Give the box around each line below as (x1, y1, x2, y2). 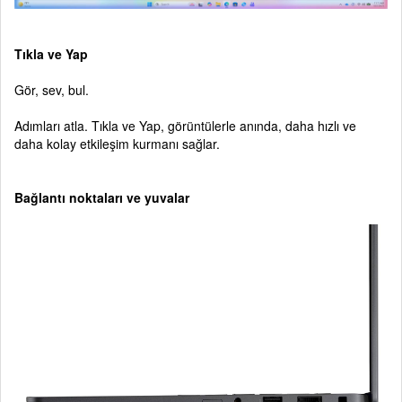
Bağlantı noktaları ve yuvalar (14, 188, 189, 206)
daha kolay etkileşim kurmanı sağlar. (14, 134, 220, 153)
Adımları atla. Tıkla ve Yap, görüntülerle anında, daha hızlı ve (14, 116, 356, 135)
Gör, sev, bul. (14, 80, 89, 99)
